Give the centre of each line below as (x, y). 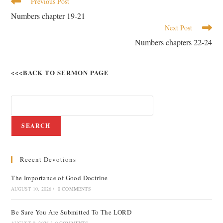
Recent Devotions (48, 159)
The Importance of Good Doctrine (59, 178)
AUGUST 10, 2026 (31, 189)
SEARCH (36, 126)
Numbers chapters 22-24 (173, 42)
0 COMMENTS (74, 189)
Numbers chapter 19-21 (48, 16)
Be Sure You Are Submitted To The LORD (71, 212)
